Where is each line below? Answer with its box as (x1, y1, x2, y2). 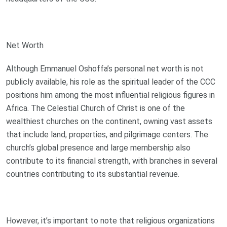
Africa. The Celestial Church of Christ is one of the (6, 103, 185, 113)
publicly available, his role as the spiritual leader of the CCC (6, 77, 215, 87)
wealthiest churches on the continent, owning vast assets (6, 116, 212, 126)
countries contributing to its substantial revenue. (6, 169, 179, 179)
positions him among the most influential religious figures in (6, 90, 215, 100)
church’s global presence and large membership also (6, 142, 191, 153)
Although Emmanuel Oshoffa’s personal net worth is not (6, 63, 204, 73)
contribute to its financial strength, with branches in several (6, 156, 217, 166)
